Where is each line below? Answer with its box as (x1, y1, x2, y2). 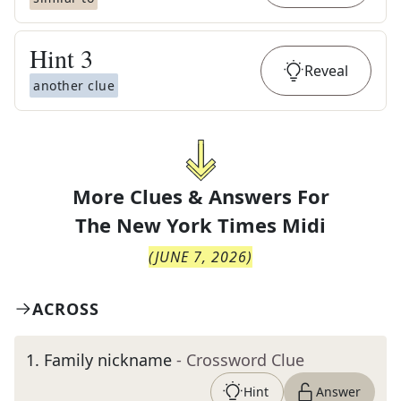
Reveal (304, 61, 348, 81)
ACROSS (32, 298, 99, 320)
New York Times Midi (116, 211, 326, 238)
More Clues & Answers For (72, 183, 329, 209)
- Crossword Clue (176, 349, 304, 371)
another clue (33, 77, 115, 94)
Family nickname (44, 349, 172, 371)
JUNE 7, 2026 (155, 247, 247, 267)
